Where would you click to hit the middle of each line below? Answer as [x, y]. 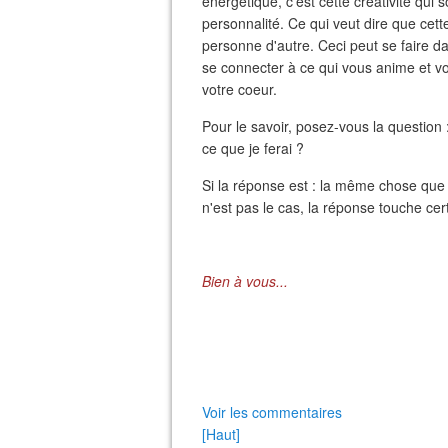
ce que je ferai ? [253, 148]
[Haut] [221, 434]
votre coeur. [239, 89]
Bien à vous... [245, 281]
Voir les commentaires [272, 412]
